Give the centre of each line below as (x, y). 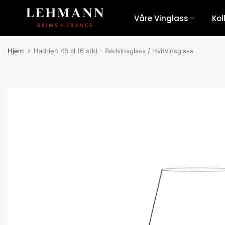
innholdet (25, 36)
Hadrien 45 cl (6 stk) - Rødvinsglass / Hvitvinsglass (114, 51)
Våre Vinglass (161, 18)
